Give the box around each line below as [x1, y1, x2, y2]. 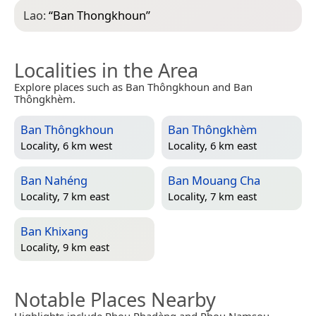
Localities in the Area [14, 56, 198, 83]
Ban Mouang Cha [168, 171, 260, 188]
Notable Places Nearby [14, 286, 216, 312]
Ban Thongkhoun [53, 6, 146, 23]
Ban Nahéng [20, 171, 87, 188]
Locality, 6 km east [168, 138, 257, 153]
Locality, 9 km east [20, 240, 109, 255]
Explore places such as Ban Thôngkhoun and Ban [14, 79, 253, 94]
